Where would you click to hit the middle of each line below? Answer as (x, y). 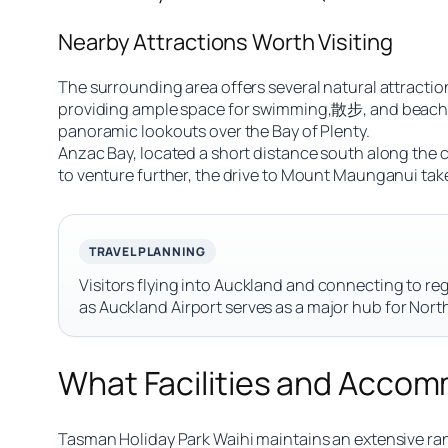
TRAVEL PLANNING (147, 252)
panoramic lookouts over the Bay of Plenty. (214, 131)
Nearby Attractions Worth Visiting (225, 42)
